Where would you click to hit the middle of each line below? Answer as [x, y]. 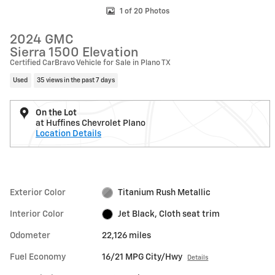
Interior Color [37, 214]
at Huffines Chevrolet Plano [91, 123]
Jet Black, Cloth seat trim [168, 214]
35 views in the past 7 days [76, 80]
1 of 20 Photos [144, 11]
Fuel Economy [38, 257]
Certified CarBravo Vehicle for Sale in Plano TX [90, 63]
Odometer [30, 235]
